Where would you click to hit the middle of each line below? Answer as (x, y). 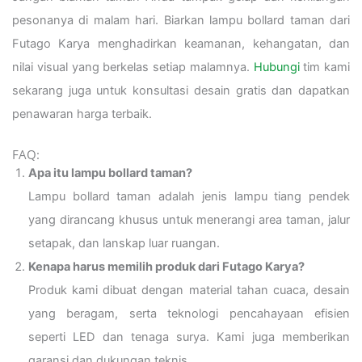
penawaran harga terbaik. (82, 114)
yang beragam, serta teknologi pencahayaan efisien (189, 313)
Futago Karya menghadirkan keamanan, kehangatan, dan (181, 44)
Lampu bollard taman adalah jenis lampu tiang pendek (189, 196)
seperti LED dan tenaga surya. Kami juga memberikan (189, 337)
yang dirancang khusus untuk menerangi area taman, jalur (189, 219)
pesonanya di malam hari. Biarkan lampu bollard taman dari (181, 21)
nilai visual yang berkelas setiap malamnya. (133, 67)
